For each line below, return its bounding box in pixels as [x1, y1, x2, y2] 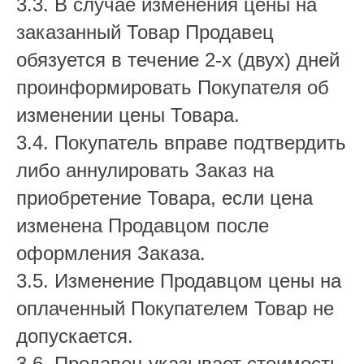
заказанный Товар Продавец [16, 21, 274, 43]
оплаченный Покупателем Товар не [16, 297, 334, 319]
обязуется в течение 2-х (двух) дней [16, 49, 340, 71]
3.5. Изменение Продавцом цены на [16, 270, 341, 292]
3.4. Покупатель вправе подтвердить [16, 132, 346, 154]
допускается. [16, 325, 133, 347]
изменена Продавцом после [16, 214, 269, 236]
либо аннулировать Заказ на [16, 159, 274, 181]
